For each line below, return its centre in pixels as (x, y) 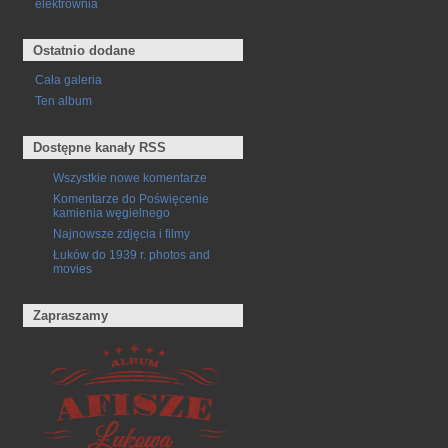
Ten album (63, 101)
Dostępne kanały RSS (100, 148)
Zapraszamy (71, 315)
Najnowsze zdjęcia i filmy (121, 233)
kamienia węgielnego (111, 212)
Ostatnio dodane (84, 50)
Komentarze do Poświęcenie (131, 198)
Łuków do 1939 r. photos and (131, 254)
